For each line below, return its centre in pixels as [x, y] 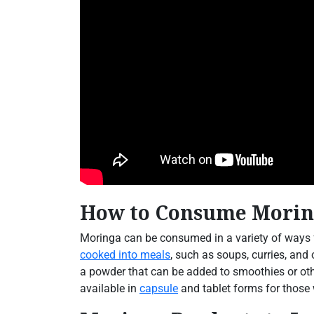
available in [110, 289]
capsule [159, 289]
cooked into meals [125, 255]
